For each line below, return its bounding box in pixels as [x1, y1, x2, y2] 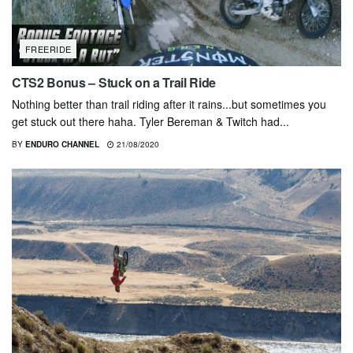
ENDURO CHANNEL [25, 139, 99, 150]
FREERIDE [25, 43, 72, 56]
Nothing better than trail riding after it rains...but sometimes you [12, 96, 326, 113]
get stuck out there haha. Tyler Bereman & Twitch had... [12, 113, 289, 130]
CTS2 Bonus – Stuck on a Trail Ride [12, 73, 217, 92]
